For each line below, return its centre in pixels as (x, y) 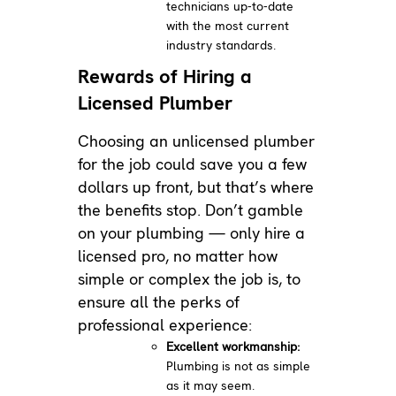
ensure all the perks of (159, 301)
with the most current (228, 25)
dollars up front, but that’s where (196, 187)
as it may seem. (211, 385)
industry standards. (221, 45)
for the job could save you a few (193, 164)
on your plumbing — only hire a (192, 232)
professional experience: (165, 324)
